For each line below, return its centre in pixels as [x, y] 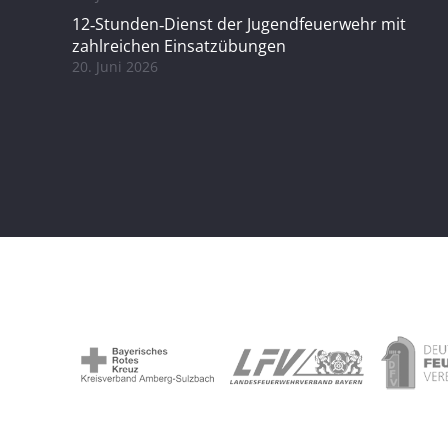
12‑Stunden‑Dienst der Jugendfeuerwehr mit [239, 24]
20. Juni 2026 [115, 67]
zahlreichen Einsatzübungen [179, 46]
